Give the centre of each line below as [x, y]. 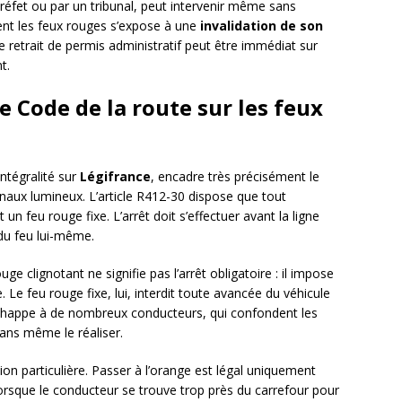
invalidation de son [262, 26]
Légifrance [115, 177]
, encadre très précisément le [235, 177]
